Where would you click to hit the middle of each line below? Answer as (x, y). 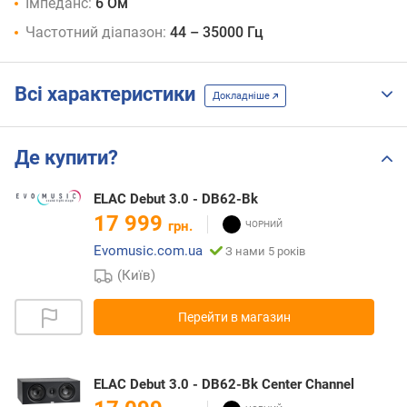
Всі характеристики (109, 94)
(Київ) (137, 276)
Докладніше (243, 95)
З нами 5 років (265, 252)
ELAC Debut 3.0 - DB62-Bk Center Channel (224, 385)
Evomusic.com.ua (148, 251)
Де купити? (66, 158)
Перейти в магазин (234, 318)
